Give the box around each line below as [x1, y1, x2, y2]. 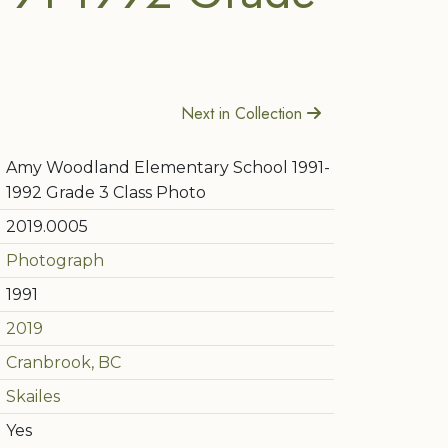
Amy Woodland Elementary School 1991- [6, 158, 330, 177]
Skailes [6, 387, 60, 406]
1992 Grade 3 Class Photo [6, 183, 206, 202]
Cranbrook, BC [6, 353, 121, 372]
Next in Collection [181, 102, 307, 125]
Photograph [6, 251, 104, 270]
